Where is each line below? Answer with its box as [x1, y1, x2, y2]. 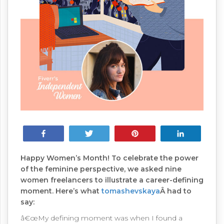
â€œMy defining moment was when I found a [20, 213, 182, 222]
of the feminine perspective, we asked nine [20, 164, 181, 173]
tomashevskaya [101, 186, 160, 195]
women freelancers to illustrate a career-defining [20, 175, 203, 184]
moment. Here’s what [20, 186, 101, 195]
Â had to [160, 186, 191, 195]
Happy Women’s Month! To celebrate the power [20, 153, 198, 162]
